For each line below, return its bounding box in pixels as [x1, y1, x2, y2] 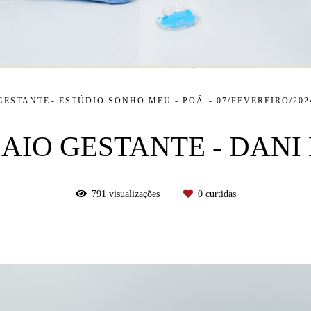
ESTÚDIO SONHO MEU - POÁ [58, 95, 208, 106]
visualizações [106, 188, 162, 199]
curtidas [202, 188, 236, 199]
